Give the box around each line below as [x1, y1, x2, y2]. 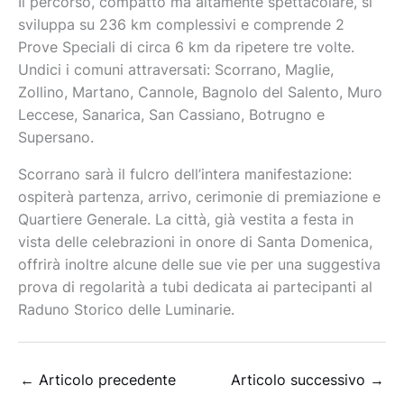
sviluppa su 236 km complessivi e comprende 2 [18, 16, 344, 34]
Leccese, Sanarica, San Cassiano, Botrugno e [18, 106, 325, 124]
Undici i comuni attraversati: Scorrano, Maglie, [18, 61, 334, 79]
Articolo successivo [231, 372, 370, 390]
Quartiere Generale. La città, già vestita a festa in [18, 210, 353, 228]
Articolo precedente [34, 372, 176, 390]
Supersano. [18, 129, 94, 147]
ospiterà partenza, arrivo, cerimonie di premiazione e [18, 188, 381, 206]
